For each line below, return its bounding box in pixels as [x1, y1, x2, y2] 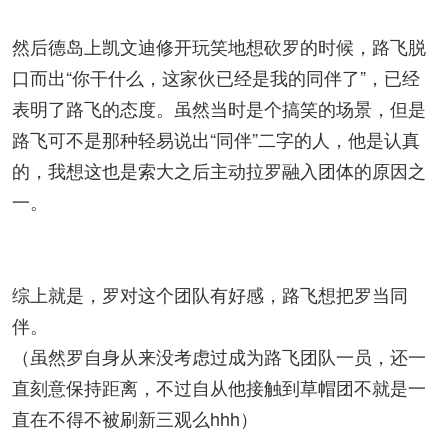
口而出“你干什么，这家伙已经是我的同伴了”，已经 [12, 64, 420, 90]
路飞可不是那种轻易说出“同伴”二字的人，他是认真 [12, 126, 420, 152]
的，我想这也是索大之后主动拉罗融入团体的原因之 [12, 157, 426, 183]
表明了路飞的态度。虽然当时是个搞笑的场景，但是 [12, 95, 426, 121]
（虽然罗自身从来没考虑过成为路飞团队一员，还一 [12, 343, 426, 369]
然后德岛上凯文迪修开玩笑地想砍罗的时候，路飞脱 [12, 33, 426, 59]
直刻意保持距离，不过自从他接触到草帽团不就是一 [12, 374, 426, 400]
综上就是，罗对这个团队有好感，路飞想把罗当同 [12, 281, 408, 307]
